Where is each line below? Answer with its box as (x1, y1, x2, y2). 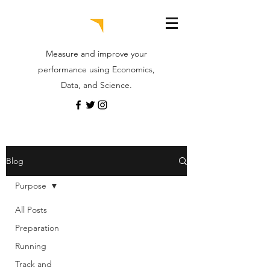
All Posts (15, 204, 47, 215)
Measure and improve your (46, 48, 147, 59)
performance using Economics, (38, 64, 155, 75)
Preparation (15, 222, 59, 233)
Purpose (15, 180, 46, 191)
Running (15, 240, 46, 251)
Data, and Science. (61, 80, 132, 90)
